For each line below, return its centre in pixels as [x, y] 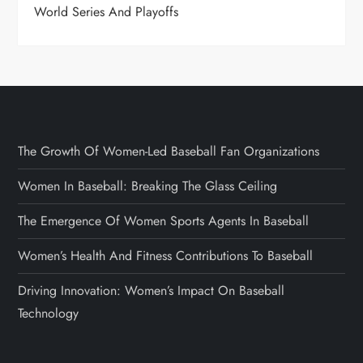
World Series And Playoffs [107, 11]
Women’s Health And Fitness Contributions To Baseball [166, 255]
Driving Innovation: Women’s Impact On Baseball [152, 290]
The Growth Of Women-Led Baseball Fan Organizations [169, 151]
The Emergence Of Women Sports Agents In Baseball [164, 220]
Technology [49, 313]
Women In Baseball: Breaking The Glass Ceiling [148, 186]
